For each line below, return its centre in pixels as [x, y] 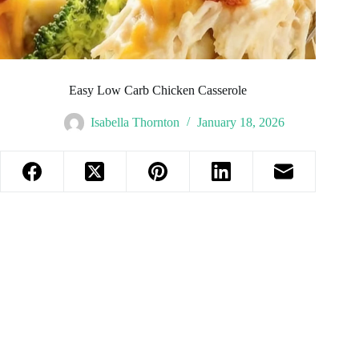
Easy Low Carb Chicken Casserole [158, 91]
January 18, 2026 [240, 123]
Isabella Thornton [135, 123]
